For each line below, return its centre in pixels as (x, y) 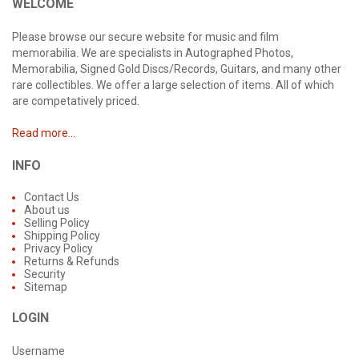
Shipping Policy (62, 236)
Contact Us (52, 197)
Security (45, 274)
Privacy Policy (58, 248)
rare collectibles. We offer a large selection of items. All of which (173, 85)
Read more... (44, 133)
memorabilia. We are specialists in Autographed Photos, (153, 53)
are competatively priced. (76, 101)
